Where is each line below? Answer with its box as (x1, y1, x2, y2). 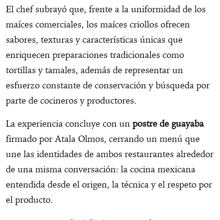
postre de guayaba (133, 118, 204, 130)
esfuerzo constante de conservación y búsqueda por (6, 80, 210, 91)
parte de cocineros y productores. (6, 95, 137, 107)
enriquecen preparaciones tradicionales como (6, 49, 184, 61)
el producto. (6, 194, 53, 206)
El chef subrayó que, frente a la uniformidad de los (6, 3, 206, 15)
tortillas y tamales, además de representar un (6, 64, 183, 76)
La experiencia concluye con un (6, 118, 133, 130)
